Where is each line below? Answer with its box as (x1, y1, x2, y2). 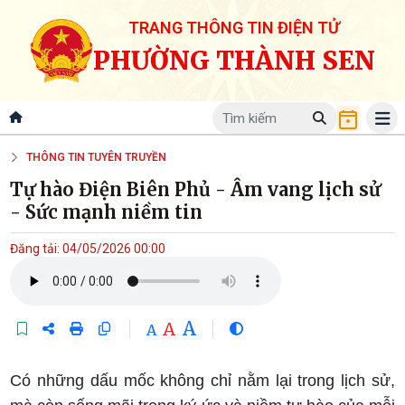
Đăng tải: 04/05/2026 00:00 (10, 241, 166, 257)
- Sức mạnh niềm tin (10, 201, 203, 224)
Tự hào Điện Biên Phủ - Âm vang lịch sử (10, 178, 381, 202)
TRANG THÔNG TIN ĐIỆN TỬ (128, 18, 340, 37)
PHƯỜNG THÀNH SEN (93, 43, 375, 77)
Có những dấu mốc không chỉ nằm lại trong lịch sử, (10, 372, 395, 391)
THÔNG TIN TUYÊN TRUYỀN (26, 150, 167, 164)
